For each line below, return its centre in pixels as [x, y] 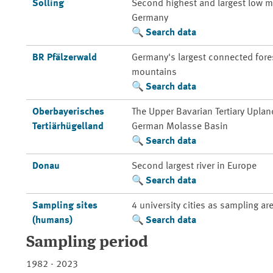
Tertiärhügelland [68, 127]
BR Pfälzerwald [64, 58]
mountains [154, 73]
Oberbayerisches [68, 112]
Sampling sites [65, 206]
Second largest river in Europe [194, 166]
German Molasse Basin [179, 127]
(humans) [52, 221]
